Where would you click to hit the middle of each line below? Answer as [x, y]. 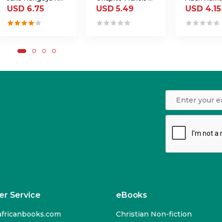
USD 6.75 [25, 9]
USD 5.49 [115, 9]
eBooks [132, 195]
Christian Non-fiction [154, 214]
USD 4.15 [203, 9]
